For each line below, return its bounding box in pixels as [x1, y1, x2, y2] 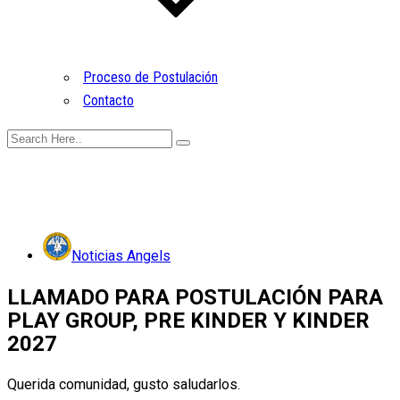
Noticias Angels [71, 247, 171, 264]
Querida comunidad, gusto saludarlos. [7, 375, 240, 393]
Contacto [83, 92, 134, 109]
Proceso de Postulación [83, 69, 218, 86]
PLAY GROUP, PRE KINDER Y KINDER [7, 307, 370, 333]
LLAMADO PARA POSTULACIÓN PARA [7, 284, 383, 310]
